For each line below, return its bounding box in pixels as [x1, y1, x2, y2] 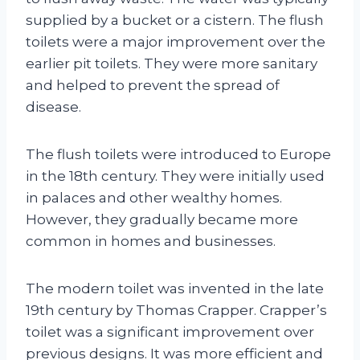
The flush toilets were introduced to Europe [26, 145, 331, 162]
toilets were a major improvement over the [26, 33, 325, 50]
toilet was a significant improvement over [26, 323, 314, 340]
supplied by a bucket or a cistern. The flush [26, 11, 324, 28]
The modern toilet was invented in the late [26, 280, 324, 297]
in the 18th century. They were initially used [26, 167, 325, 184]
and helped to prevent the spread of [26, 76, 280, 93]
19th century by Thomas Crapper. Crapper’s [26, 301, 327, 318]
